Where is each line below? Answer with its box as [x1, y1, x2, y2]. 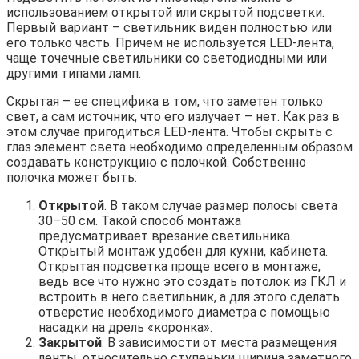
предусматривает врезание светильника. [38, 228, 292, 244]
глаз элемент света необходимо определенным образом [6, 139, 353, 155]
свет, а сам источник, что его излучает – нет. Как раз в [6, 109, 340, 125]
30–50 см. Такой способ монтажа [38, 213, 241, 229]
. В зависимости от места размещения [102, 335, 337, 351]
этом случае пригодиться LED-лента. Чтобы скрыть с [6, 124, 333, 140]
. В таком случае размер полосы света [104, 198, 337, 214]
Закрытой [38, 335, 102, 351]
